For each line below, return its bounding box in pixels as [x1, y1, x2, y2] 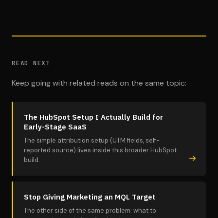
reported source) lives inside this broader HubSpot [24, 146, 177, 154]
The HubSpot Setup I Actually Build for [24, 112, 163, 122]
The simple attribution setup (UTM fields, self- [24, 136, 160, 145]
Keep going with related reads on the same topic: [12, 78, 186, 88]
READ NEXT [12, 59, 51, 67]
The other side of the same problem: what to [24, 206, 156, 215]
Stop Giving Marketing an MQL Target [24, 192, 156, 201]
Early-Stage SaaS [24, 122, 87, 131]
